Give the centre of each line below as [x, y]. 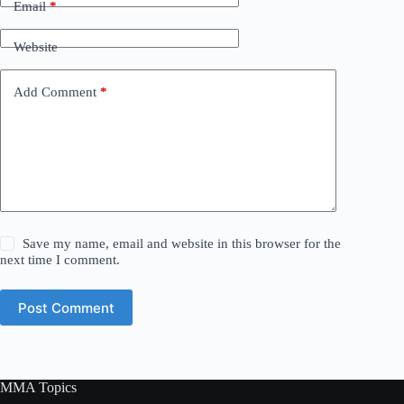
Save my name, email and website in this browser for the [182, 244]
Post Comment [66, 308]
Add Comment [55, 92]
